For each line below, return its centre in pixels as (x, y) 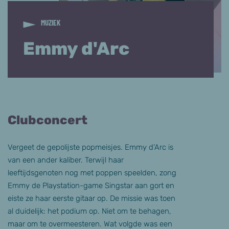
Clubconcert (48, 120)
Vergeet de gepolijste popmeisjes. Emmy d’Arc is (90, 147)
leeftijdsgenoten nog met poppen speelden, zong (92, 173)
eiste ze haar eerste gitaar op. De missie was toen (91, 198)
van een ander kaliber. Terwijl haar (66, 160)
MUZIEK (51, 22)
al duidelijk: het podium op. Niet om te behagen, (89, 211)
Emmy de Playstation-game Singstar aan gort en (91, 185)
